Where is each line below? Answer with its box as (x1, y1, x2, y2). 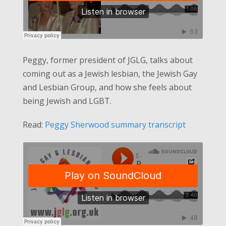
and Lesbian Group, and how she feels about (22, 81, 192, 93)
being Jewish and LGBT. (22, 95, 111, 106)
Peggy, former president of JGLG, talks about (22, 54, 193, 66)
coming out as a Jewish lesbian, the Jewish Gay (22, 68, 197, 79)
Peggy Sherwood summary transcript (44, 119, 186, 130)
